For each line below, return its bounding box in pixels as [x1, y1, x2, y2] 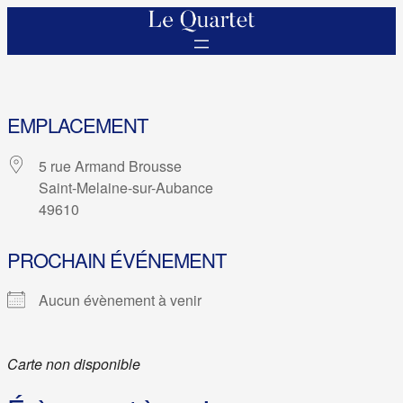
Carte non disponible [7, 354, 140, 375]
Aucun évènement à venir [39, 290, 201, 311]
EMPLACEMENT [7, 111, 148, 139]
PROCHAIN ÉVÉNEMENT [7, 246, 226, 274]
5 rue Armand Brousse [39, 156, 182, 177]
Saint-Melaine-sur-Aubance [39, 177, 213, 199]
